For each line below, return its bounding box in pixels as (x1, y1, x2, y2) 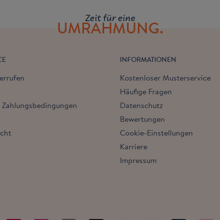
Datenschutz (120, 99, 163, 111)
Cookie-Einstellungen (120, 127, 193, 138)
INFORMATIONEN (120, 55, 176, 64)
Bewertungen (120, 113, 165, 125)
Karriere (120, 140, 147, 152)
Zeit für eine (84, 11, 136, 24)
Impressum (120, 154, 157, 166)
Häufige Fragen (120, 85, 172, 97)
